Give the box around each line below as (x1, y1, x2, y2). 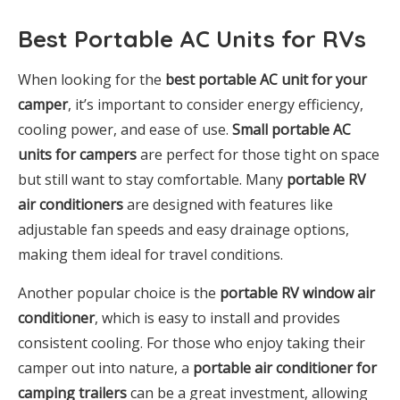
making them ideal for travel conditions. (18, 245, 283, 265)
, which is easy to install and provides (95, 308, 340, 329)
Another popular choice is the (18, 283, 220, 304)
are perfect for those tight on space (137, 145, 379, 165)
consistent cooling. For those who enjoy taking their (18, 333, 365, 354)
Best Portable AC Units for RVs (18, 24, 366, 54)
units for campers (18, 145, 137, 165)
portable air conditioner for (193, 358, 377, 379)
